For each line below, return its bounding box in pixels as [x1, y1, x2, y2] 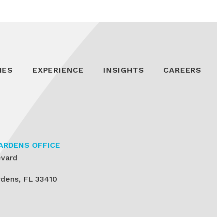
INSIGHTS [103, 65, 144, 75]
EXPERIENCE [32, 65, 84, 75]
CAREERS [163, 65, 201, 75]
